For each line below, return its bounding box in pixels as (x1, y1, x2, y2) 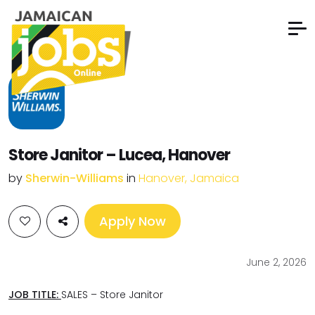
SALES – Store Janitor (61, 288, 166, 302)
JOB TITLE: (8, 288, 61, 302)
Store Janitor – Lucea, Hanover (8, 144, 230, 166)
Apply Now (99, 212, 166, 230)
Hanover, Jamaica (139, 170, 239, 186)
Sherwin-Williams (25, 170, 127, 186)
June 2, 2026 (246, 255, 307, 269)
